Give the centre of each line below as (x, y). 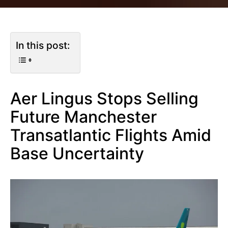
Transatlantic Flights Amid (111, 135)
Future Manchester (83, 117)
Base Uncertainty (77, 153)
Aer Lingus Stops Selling (104, 98)
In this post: (43, 46)
